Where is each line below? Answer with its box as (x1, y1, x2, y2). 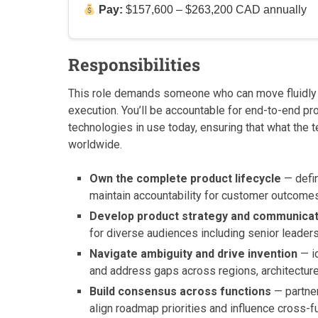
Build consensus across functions (89, 285, 272, 298)
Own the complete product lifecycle (89, 172, 282, 185)
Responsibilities (68, 53, 200, 76)
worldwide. (68, 138, 122, 151)
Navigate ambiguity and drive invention (89, 247, 298, 261)
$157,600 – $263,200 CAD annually (123, 4, 307, 16)
